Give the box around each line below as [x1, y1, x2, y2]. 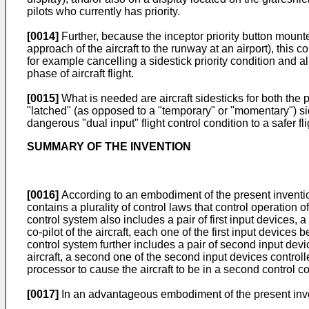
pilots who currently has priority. [27, 6, 180, 17]
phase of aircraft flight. [27, 68, 134, 79]
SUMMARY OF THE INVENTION [27, 141, 191, 152]
